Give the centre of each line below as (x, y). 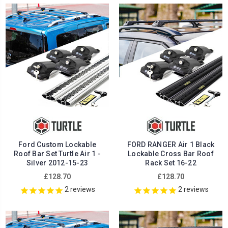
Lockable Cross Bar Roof (171, 154)
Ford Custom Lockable (57, 145)
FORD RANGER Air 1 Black (171, 145)
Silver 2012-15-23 (57, 163)
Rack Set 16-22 (171, 163)
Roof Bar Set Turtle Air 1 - (57, 154)
